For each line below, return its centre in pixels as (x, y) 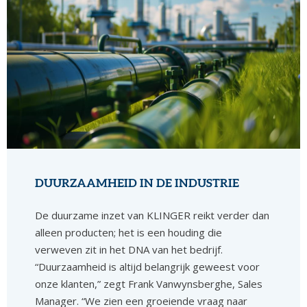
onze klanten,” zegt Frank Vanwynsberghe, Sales (149, 284)
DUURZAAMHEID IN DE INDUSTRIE (137, 183)
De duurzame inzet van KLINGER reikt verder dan (152, 216)
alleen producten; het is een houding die (129, 233)
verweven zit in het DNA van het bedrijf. (129, 250)
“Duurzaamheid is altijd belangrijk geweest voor (148, 267)
